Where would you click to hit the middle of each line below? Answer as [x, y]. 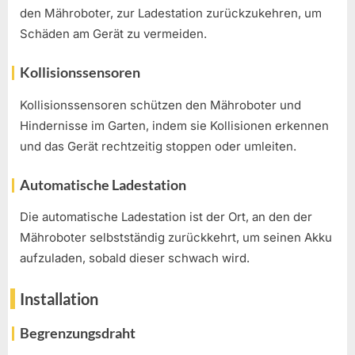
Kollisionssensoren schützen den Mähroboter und [160, 105]
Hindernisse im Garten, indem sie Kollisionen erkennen [174, 125]
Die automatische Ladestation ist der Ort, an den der [166, 217]
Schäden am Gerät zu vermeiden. [113, 33]
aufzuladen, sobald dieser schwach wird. [135, 258]
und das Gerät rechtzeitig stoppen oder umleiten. [158, 146]
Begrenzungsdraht [78, 332]
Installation [59, 298]
